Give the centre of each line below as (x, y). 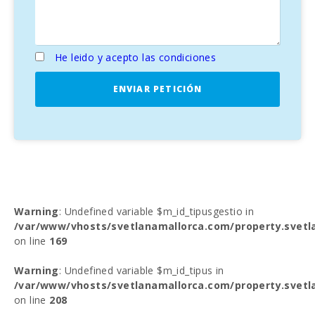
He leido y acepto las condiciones (136, 57)
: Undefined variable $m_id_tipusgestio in (156, 211)
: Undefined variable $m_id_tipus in (141, 270)
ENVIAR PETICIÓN (157, 89)
